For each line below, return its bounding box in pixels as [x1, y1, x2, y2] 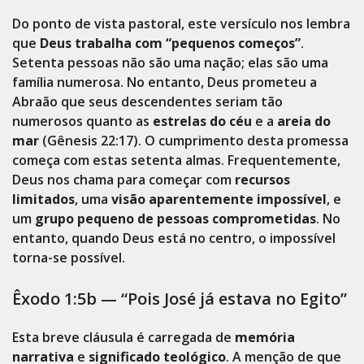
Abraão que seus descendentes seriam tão [12, 93, 283, 110]
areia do [277, 112, 331, 130]
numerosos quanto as [12, 112, 153, 130]
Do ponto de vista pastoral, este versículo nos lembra [12, 15, 350, 32]
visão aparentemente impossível [111, 190, 327, 208]
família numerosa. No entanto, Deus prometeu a [12, 73, 317, 91]
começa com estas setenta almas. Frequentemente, [12, 151, 340, 169]
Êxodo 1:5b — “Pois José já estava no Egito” [12, 288, 347, 310]
